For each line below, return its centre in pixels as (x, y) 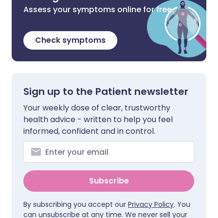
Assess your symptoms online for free (98, 9)
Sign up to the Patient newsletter (106, 91)
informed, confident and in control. (89, 131)
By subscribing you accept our (76, 204)
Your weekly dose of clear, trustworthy (97, 108)
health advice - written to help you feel (98, 119)
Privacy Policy (151, 204)
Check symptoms (70, 40)
